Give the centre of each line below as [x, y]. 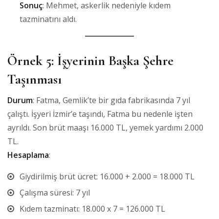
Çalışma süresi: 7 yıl [55, 192]
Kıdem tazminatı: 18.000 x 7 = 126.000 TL [92, 208]
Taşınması [34, 79]
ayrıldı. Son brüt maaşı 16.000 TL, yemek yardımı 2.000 [105, 127]
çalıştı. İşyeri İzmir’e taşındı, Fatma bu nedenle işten [100, 114]
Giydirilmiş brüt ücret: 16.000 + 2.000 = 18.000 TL [107, 176]
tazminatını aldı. [48, 19]
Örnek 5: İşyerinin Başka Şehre [90, 60]
